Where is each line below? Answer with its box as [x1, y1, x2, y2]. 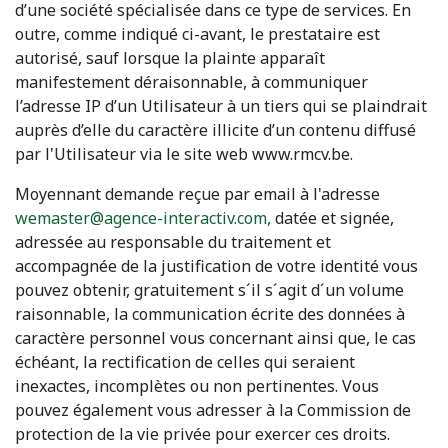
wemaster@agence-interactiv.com [15, 207, 267, 229]
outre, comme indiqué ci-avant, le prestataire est [15, 23, 380, 45]
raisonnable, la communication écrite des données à [15, 303, 405, 325]
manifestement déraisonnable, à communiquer [15, 71, 368, 93]
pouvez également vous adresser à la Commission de [15, 399, 411, 421]
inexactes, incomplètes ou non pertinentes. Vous [15, 375, 379, 397]
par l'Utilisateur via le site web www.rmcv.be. [15, 143, 353, 165]
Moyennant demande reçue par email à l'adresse [15, 183, 380, 205]
